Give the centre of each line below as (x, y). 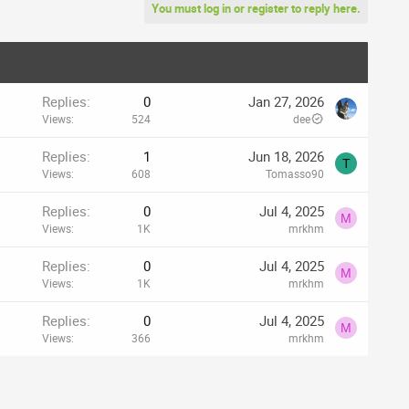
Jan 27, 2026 (286, 101)
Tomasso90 (295, 173)
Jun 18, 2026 (286, 156)
